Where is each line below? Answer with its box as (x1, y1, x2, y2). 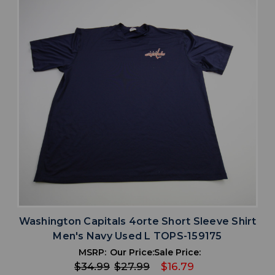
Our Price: (110, 246, 154, 258)
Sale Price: (154, 246, 201, 258)
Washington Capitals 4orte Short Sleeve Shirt (18, 215, 257, 227)
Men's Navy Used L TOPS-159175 (53, 230, 222, 242)
